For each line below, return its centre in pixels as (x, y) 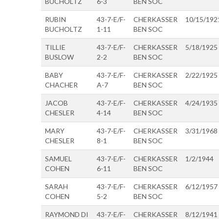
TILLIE (55, 47)
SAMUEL (58, 158)
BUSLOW (59, 57)
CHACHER (61, 85)
